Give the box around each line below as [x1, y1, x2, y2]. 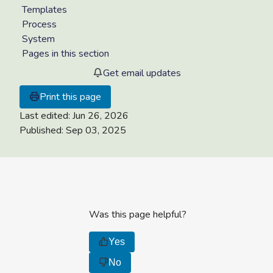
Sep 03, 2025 [66, 123, 126, 137]
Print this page [40, 90, 101, 104]
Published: [19, 123, 66, 137]
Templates [22, 2, 67, 16]
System [22, 32, 55, 46]
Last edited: [19, 108, 73, 122]
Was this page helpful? [89, 207, 187, 221]
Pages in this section [22, 46, 109, 60]
